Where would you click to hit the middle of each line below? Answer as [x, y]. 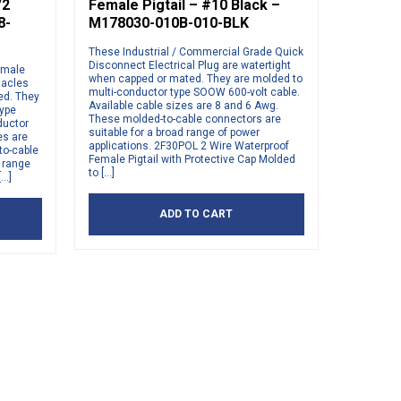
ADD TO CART [196, 214]
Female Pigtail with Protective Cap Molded [192, 160]
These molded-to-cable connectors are [184, 119]
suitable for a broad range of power [174, 133]
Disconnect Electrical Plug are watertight [189, 66]
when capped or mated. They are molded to [195, 79]
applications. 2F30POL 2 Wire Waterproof [188, 146]
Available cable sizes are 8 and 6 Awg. [183, 106]
